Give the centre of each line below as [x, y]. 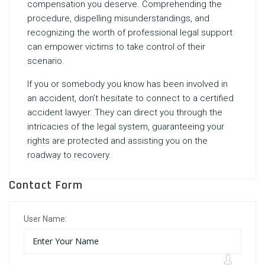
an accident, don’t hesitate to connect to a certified [130, 98]
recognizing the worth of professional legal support [130, 33]
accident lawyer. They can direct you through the [125, 112]
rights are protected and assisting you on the [117, 141]
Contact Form [46, 185]
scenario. [46, 61]
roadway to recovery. [69, 155]
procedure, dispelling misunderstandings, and [118, 18]
